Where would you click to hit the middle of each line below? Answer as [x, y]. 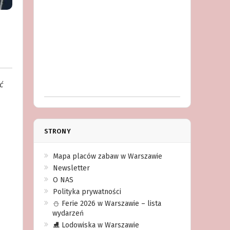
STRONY [57, 131]
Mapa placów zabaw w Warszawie [107, 156]
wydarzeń [68, 213]
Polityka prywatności [87, 192]
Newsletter [71, 168]
